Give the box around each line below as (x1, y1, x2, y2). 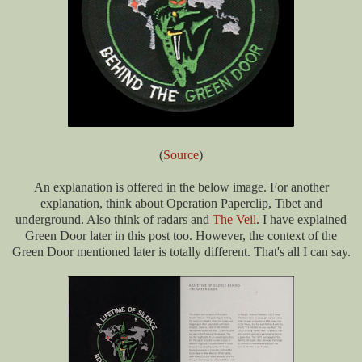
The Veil (213, 213, 256, 227)
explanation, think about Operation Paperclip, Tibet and (40, 196, 322, 211)
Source (163, 148, 199, 162)
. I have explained (256, 213, 347, 227)
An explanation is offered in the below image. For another (33, 180, 329, 195)
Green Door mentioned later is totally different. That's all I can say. (11, 245, 351, 259)
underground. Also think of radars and (15, 213, 213, 227)
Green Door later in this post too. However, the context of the (25, 229, 337, 243)
